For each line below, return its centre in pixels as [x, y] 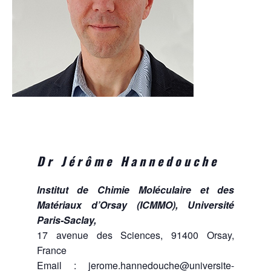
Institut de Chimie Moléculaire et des [135, 190]
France [51, 250]
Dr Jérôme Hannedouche [128, 161]
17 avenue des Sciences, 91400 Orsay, [135, 235]
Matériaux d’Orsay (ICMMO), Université [135, 205]
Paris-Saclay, [66, 220]
